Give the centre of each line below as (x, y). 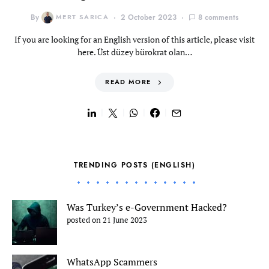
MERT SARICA (82, 17)
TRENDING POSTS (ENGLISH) (134, 165)
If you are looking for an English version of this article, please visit (134, 39)
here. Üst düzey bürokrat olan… (134, 52)
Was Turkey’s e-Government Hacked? (147, 207)
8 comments (219, 17)
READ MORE (128, 82)
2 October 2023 (149, 17)
